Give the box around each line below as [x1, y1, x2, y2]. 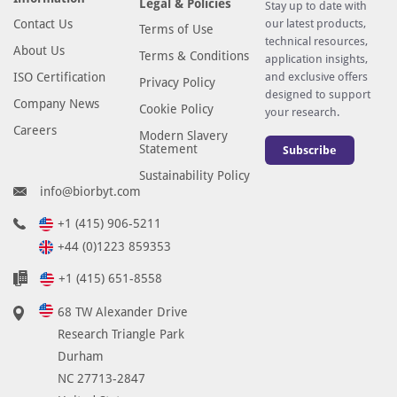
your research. [265, 105, 340, 119]
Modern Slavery [139, 128, 229, 143]
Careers [13, 122, 57, 137]
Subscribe [283, 143, 338, 157]
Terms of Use [139, 21, 214, 36]
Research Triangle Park [58, 326, 185, 341]
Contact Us [13, 16, 73, 31]
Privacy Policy [139, 74, 216, 90]
